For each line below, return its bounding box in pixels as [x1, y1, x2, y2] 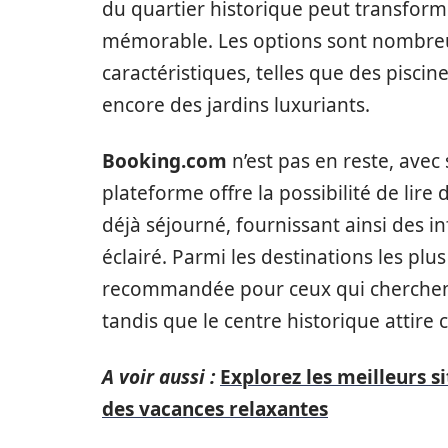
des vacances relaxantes [102, 396, 328, 422]
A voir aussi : [102, 364, 215, 390]
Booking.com [102, 148, 227, 174]
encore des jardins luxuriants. [102, 92, 370, 118]
